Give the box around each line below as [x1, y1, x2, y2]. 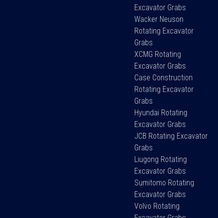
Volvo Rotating [134, 201, 180, 211]
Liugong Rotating [134, 154, 187, 164]
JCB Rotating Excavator [134, 131, 208, 141]
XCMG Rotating [134, 49, 182, 59]
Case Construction [134, 73, 193, 82]
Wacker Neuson [134, 14, 184, 24]
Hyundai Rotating [134, 108, 188, 117]
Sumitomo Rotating [134, 178, 195, 187]
